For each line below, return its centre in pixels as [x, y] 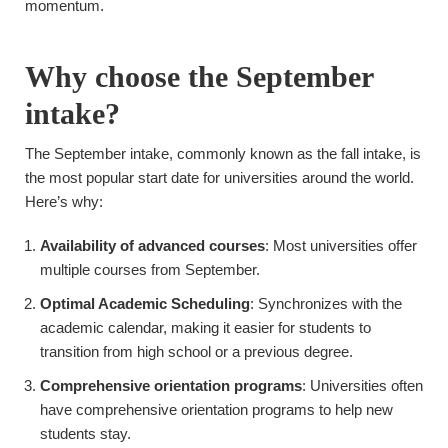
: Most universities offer [341, 245]
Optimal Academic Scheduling [145, 303]
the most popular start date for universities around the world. [219, 177]
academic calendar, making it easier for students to [205, 327]
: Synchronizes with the [326, 303]
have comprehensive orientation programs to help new [216, 409]
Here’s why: [64, 201]
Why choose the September [199, 76]
